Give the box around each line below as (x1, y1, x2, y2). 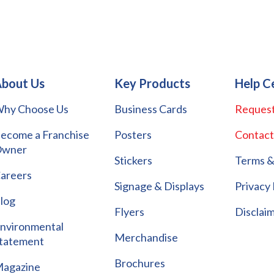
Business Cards (114, 102, 187, 116)
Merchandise (114, 231, 178, 244)
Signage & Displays (114, 179, 204, 193)
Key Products (114, 76, 190, 91)
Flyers (114, 205, 144, 218)
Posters (114, 128, 152, 141)
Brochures (114, 256, 165, 270)
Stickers (114, 154, 152, 167)
